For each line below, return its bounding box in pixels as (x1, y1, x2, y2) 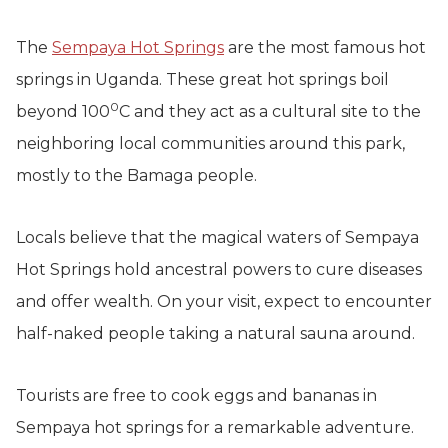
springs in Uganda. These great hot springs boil (16, 69, 389, 89)
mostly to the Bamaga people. (16, 165, 257, 185)
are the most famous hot (224, 37, 426, 57)
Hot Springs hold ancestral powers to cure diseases (16, 259, 422, 279)
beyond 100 (16, 101, 110, 121)
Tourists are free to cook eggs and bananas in (16, 385, 377, 405)
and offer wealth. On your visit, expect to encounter (16, 291, 432, 311)
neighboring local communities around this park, (16, 133, 405, 153)
